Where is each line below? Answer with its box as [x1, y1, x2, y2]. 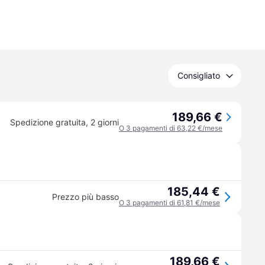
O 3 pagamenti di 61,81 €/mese [119, 198, 220, 207]
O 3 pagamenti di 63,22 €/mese [119, 124, 222, 132]
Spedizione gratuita [10, 117, 86, 127]
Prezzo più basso [52, 192, 119, 202]
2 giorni [91, 117, 119, 127]
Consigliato [177, 70, 220, 80]
